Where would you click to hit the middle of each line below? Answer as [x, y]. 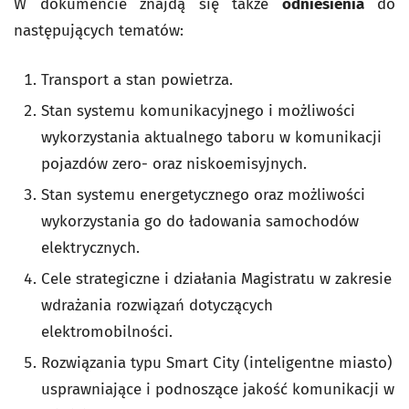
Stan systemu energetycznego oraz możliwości [203, 195]
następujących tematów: [99, 31]
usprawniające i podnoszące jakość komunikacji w [218, 390]
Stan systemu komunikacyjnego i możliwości [198, 111]
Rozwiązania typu [101, 363]
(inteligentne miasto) [318, 363]
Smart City [203, 363]
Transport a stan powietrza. [137, 80]
